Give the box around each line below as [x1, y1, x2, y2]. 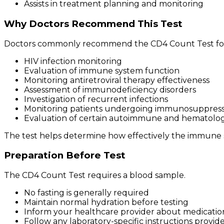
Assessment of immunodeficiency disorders [24, 84, 196, 94]
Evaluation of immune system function [24, 65, 179, 75]
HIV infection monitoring [24, 56, 122, 66]
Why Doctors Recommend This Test [4, 17, 182, 29]
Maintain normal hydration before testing [24, 197, 188, 207]
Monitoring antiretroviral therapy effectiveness [24, 75, 209, 85]
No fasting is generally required [24, 188, 149, 198]
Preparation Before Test [4, 149, 125, 161]
